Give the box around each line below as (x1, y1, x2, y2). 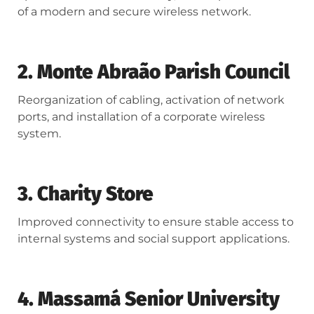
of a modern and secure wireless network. (18, 5, 251, 19)
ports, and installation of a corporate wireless (18, 110, 265, 124)
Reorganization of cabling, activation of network (18, 93, 285, 107)
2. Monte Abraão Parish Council (18, 60, 289, 84)
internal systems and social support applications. (18, 232, 289, 246)
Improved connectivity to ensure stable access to (18, 215, 294, 229)
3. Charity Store (18, 182, 153, 206)
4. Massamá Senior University (18, 287, 280, 311)
